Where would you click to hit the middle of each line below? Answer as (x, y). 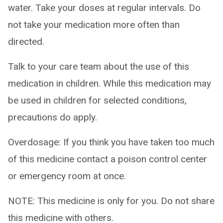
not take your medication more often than (94, 25)
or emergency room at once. (67, 176)
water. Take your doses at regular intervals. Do (104, 8)
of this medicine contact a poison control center (108, 159)
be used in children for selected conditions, (97, 100)
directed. (26, 42)
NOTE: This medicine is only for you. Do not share (111, 201)
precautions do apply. (53, 117)
